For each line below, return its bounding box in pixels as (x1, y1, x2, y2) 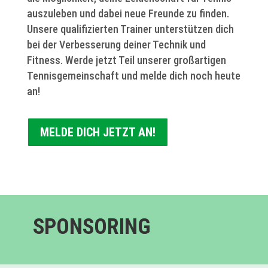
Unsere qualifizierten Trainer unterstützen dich (26, 22, 234, 35)
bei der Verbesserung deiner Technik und (26, 38, 206, 51)
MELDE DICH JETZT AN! (39, 124, 156, 139)
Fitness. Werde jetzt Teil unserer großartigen (26, 53, 226, 66)
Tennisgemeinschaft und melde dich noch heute (26, 69, 240, 82)
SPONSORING (32, 214, 151, 239)
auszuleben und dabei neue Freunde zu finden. (26, 7, 229, 20)
